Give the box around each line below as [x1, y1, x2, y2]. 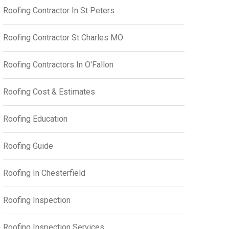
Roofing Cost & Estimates [3, 87, 95, 97]
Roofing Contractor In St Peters [3, 6, 114, 15]
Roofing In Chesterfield [3, 168, 85, 178]
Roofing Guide [3, 141, 53, 151]
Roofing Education [3, 114, 67, 124]
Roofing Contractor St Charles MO [3, 33, 123, 42]
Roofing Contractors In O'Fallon [3, 60, 113, 70]
